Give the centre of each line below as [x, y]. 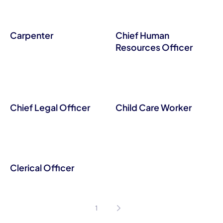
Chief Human [142, 36]
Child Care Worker [153, 107]
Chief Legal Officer [50, 107]
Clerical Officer [42, 167]
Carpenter [31, 36]
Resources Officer [154, 48]
